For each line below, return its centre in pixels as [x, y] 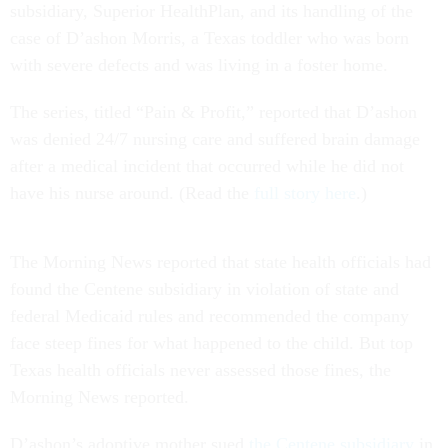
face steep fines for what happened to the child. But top [211, 342]
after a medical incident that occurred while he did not [207, 165]
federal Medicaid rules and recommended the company [209, 315]
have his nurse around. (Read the [132, 192]
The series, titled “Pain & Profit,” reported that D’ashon [213, 111]
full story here [305, 192]
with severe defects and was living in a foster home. [199, 64]
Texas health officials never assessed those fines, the [200, 369]
